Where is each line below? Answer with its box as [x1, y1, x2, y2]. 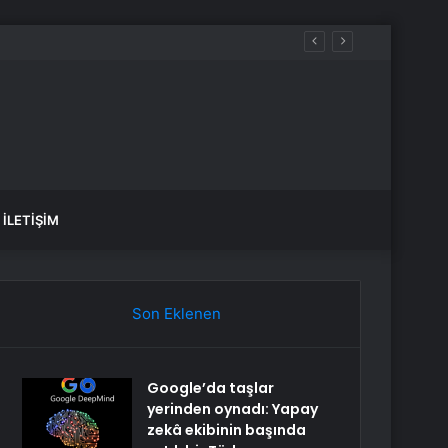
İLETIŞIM [3, 212, 59, 228]
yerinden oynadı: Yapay [147, 399, 319, 419]
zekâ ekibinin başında [147, 420, 307, 440]
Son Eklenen [131, 304, 221, 323]
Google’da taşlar [147, 378, 275, 398]
